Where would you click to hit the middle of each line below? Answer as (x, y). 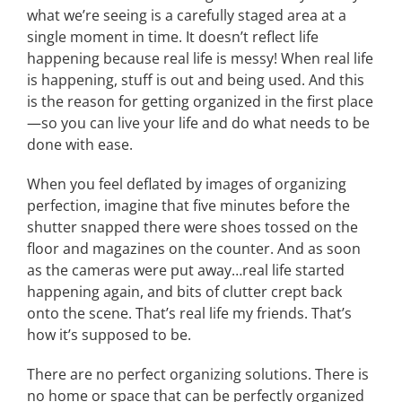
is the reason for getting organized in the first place (200, 101)
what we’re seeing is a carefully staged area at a (187, 15)
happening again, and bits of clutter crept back (184, 292)
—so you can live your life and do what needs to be (198, 123)
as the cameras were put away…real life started (186, 270)
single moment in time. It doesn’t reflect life (173, 37)
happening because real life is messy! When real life (200, 58)
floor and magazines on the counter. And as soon (194, 249)
